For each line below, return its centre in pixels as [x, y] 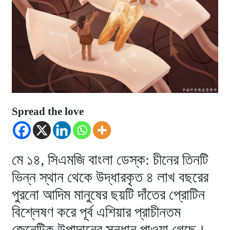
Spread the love [48, 112]
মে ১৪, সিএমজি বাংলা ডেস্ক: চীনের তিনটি [110, 159]
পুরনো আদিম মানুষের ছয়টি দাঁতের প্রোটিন [109, 194]
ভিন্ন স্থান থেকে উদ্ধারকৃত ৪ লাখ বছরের [110, 177]
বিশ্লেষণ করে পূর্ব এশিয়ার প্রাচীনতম [97, 212]
